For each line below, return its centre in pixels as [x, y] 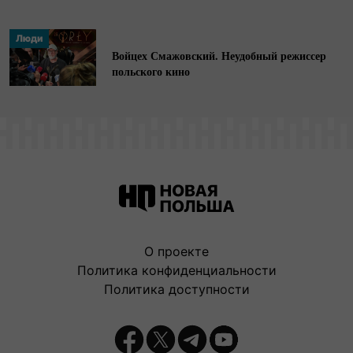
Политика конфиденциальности [176, 270]
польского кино [151, 71]
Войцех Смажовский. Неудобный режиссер [219, 55]
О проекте [176, 251]
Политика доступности [176, 289]
